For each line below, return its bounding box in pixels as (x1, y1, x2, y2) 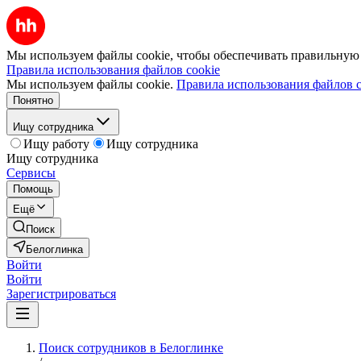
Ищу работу (23, 137, 89, 151)
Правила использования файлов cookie (6, 63, 220, 77)
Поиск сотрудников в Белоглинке (39, 341, 223, 355)
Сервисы (6, 166, 56, 180)
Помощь (13, 183, 53, 195)
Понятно (13, 94, 53, 106)
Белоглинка (26, 243, 83, 255)
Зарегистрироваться (6, 287, 116, 301)
